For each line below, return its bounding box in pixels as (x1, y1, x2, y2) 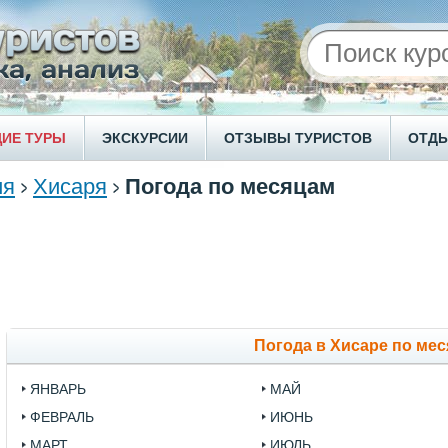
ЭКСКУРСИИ (102, 130, 188, 146)
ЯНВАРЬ (30, 381, 86, 397)
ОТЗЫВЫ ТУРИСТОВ (224, 130, 372, 146)
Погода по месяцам (125, 174, 335, 199)
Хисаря (33, 174, 107, 199)
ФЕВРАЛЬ (30, 409, 94, 425)
